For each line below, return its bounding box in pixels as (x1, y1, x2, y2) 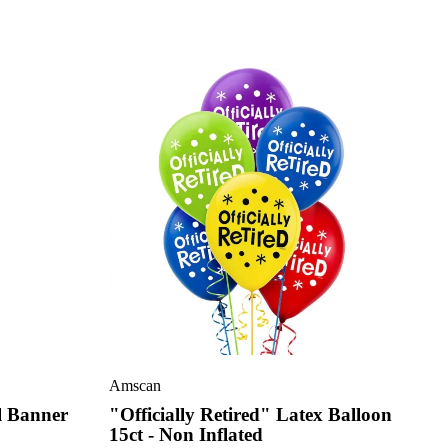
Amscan (108, 377, 161, 394)
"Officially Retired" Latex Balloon (108, 404, 392, 425)
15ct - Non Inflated (108, 424, 263, 445)
